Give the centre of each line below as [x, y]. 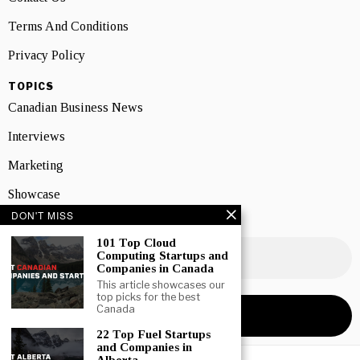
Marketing [36, 165]
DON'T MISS [43, 215]
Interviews [37, 136]
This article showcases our [161, 285]
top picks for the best [148, 297]
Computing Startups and [162, 256]
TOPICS [31, 86]
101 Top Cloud [136, 243]
